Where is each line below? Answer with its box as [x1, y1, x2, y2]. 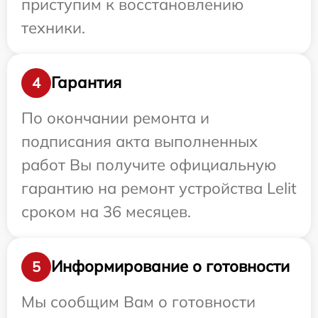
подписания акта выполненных [21, 131, 258, 151]
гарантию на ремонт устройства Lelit [21, 177, 297, 198]
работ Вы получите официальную [21, 154, 276, 175]
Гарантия [51, 72, 121, 93]
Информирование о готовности [51, 256, 290, 277]
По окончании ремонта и [21, 107, 209, 128]
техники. [21, 17, 85, 38]
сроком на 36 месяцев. [21, 201, 191, 221]
